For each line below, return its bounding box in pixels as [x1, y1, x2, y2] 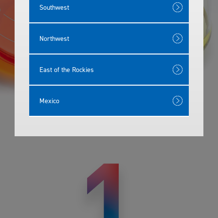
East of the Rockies [39, 65, 94, 73]
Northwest [39, 34, 69, 42]
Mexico [39, 96, 59, 105]
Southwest [39, 2, 69, 11]
